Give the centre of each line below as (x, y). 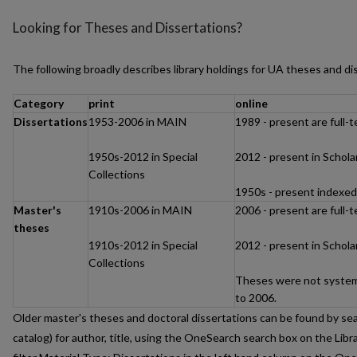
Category (39, 103)
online (251, 103)
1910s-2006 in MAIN (140, 210)
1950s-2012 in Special (143, 156)
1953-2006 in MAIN (137, 121)
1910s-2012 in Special (143, 245)
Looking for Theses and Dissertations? (127, 27)
